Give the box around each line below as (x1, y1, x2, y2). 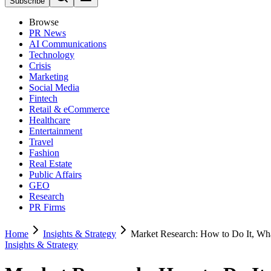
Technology (29, 50, 74, 60)
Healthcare (29, 115, 70, 125)
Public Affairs (29, 169, 82, 180)
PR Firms (29, 202, 65, 212)
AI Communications (29, 39, 106, 49)
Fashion (29, 148, 59, 158)
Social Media (29, 82, 79, 93)
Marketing (29, 71, 68, 82)
